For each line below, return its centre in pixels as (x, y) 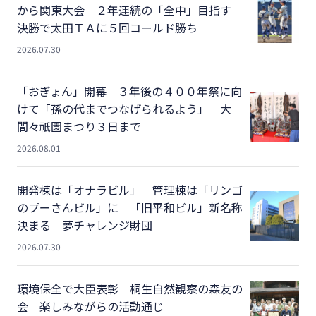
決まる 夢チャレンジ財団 (85, 225)
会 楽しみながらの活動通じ (90, 306)
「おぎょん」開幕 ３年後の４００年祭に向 (129, 91)
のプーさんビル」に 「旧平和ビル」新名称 (130, 207)
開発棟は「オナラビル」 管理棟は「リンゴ (130, 189)
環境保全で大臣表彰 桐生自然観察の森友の (130, 288)
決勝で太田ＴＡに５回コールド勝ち (107, 27)
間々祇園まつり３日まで (79, 126)
